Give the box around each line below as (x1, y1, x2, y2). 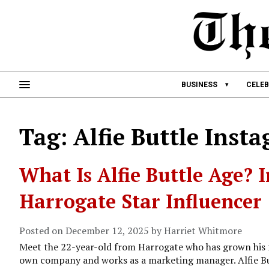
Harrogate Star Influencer (19, 189, 262, 214)
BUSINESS (181, 80, 217, 89)
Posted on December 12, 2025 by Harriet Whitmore (19, 224, 242, 238)
